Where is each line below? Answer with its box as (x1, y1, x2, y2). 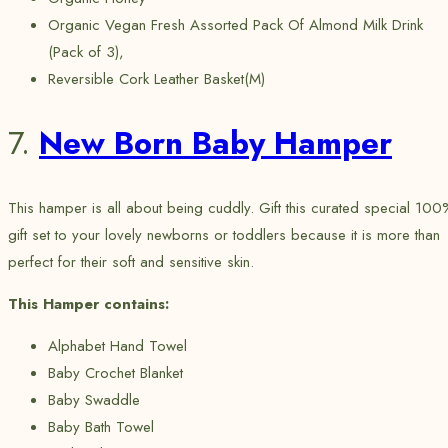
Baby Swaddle (48, 389, 140, 412)
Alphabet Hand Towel (48, 335, 187, 358)
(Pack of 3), (48, 40, 129, 63)
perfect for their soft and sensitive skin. (8, 251, 254, 274)
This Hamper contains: (8, 293, 169, 316)
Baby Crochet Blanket (48, 362, 183, 385)
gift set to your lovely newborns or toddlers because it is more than (8, 224, 440, 247)
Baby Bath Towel (48, 416, 154, 439)
